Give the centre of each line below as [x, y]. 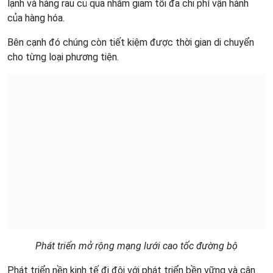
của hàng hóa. [36, 18]
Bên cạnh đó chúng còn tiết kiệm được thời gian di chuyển [131, 42]
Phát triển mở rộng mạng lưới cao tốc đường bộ [136, 246]
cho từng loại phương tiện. [63, 57]
